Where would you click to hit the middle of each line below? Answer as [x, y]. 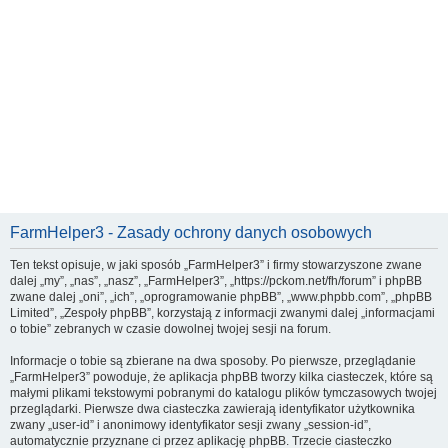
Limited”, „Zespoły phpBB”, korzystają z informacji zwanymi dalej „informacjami [222, 312]
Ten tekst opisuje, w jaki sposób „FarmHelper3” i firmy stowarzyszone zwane [216, 264]
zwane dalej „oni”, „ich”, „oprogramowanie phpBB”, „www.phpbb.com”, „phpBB [221, 296]
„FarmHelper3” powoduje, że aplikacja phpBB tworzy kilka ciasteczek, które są [221, 376]
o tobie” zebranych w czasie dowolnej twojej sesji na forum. [170, 328]
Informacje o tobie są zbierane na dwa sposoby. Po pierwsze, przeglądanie [213, 360]
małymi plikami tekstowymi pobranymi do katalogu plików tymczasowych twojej [223, 392]
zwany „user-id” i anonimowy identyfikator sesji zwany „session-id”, [190, 424]
